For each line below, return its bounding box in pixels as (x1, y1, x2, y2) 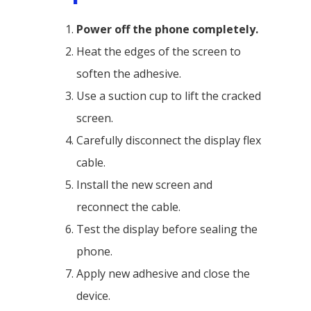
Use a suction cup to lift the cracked (76, 87, 261, 103)
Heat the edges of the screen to (76, 43, 241, 59)
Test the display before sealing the (76, 221, 258, 237)
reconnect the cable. (76, 199, 180, 215)
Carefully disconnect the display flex (76, 132, 261, 148)
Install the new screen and (76, 176, 212, 192)
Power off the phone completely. (76, 21, 258, 37)
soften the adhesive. (76, 65, 181, 81)
